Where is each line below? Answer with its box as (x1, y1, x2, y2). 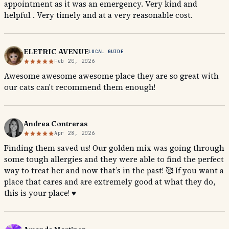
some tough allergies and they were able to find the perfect (4, 154, 224, 165)
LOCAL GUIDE (88, 48, 124, 55)
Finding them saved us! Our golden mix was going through (4, 143, 224, 153)
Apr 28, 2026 (54, 130, 95, 136)
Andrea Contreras (24, 119, 87, 128)
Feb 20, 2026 (54, 58, 95, 64)
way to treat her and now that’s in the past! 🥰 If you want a (4, 165, 224, 176)
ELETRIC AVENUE (24, 47, 88, 56)
